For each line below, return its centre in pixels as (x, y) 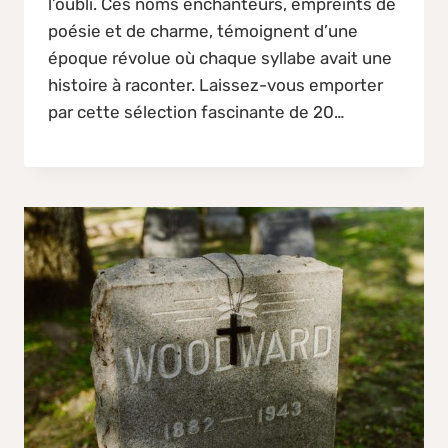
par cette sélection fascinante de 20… (196, 111)
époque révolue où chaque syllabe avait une (220, 57)
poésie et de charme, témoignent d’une (203, 30)
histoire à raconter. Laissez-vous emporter (215, 84)
